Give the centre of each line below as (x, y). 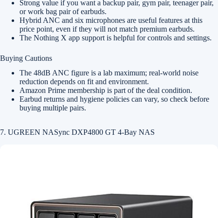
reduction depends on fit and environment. (84, 82)
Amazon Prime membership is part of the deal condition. (106, 90)
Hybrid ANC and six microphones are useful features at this (111, 20)
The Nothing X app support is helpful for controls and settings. (116, 38)
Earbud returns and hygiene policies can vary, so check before (114, 99)
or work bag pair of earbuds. (63, 11)
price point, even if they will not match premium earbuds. (107, 29)
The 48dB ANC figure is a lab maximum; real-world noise (109, 73)
